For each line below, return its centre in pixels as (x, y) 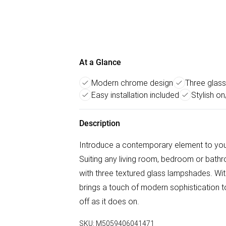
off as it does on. (109, 201)
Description (100, 123)
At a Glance (100, 62)
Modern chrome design (132, 83)
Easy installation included (135, 95)
